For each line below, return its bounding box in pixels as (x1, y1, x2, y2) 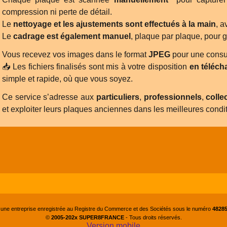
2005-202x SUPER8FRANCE (51, 214, 124, 220)
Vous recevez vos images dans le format (2, 50, 148, 59)
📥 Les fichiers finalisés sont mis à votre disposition (2, 62, 190, 71)
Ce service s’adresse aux (2, 93, 96, 101)
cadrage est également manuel (13, 32, 131, 41)
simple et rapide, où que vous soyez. (2, 74, 133, 83)
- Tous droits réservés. (124, 214, 182, 220)
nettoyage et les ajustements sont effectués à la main (13, 20, 216, 28)
